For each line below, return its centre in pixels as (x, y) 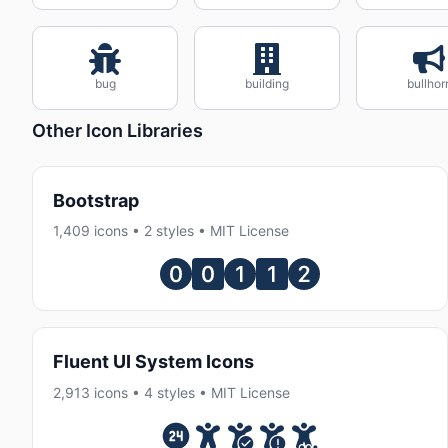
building (267, 83)
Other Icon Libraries (117, 130)
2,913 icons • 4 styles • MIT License (171, 392)
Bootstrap (96, 200)
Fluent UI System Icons (153, 362)
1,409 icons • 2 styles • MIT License (171, 231)
